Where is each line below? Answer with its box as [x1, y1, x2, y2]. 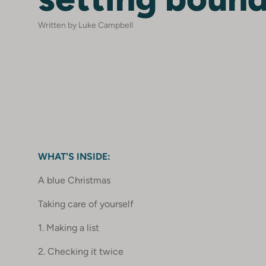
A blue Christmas [38, 175, 110, 186]
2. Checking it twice [38, 246, 123, 257]
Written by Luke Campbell [38, 20, 133, 30]
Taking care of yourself [38, 198, 134, 210]
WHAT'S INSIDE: [38, 151, 110, 162]
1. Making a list [38, 222, 99, 233]
